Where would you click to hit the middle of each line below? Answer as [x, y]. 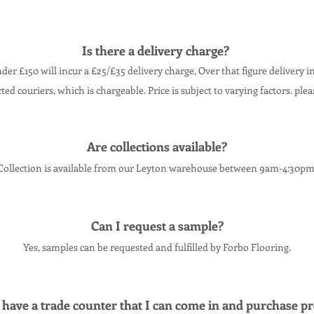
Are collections [130, 146]
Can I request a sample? [157, 226]
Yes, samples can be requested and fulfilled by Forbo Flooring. [157, 247]
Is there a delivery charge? [157, 50]
